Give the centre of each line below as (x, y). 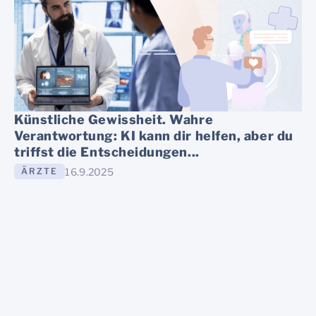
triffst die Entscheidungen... (107, 152)
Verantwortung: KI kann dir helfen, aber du (154, 136)
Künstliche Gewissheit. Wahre (114, 120)
